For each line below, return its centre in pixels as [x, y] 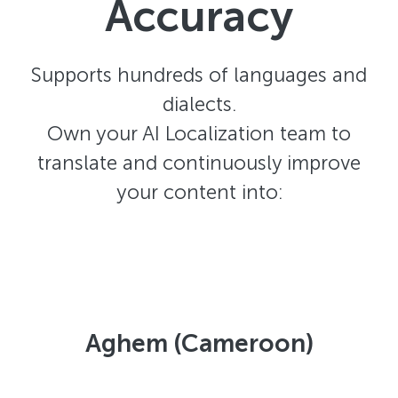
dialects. [199, 104]
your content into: [199, 192]
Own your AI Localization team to [199, 134]
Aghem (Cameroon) [199, 343]
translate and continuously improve [199, 163]
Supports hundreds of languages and [199, 75]
